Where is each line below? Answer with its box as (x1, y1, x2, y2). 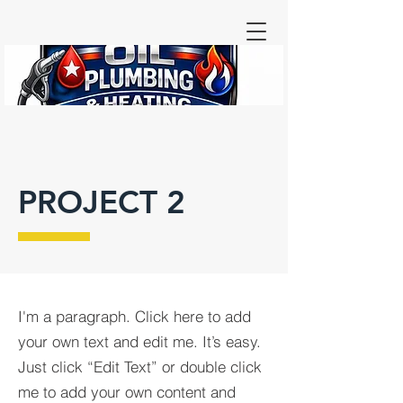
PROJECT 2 (18, 183, 185, 221)
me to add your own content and (18, 382, 236, 401)
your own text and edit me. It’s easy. (18, 332, 261, 351)
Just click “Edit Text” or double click (18, 357, 262, 376)
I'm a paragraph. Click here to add (18, 307, 251, 326)
